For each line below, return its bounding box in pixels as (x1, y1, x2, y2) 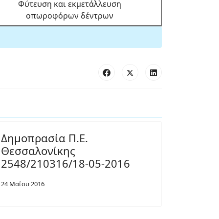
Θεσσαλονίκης (1, 143, 75, 158)
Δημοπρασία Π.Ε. (1, 131, 88, 145)
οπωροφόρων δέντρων (25, 10, 113, 21)
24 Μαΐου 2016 (1, 179, 44, 188)
